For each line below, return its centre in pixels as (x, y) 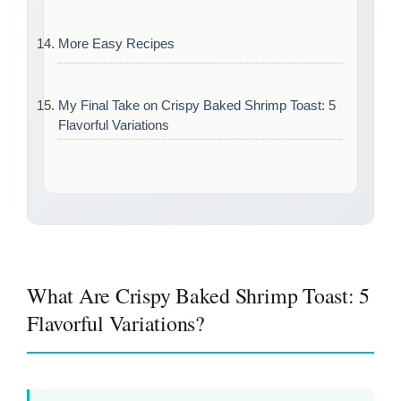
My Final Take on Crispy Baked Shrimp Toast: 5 (197, 106)
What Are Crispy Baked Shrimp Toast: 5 (199, 296)
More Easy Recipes (116, 43)
